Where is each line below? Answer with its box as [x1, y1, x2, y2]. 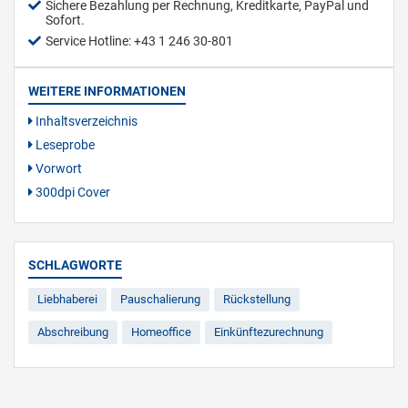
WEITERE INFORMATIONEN [28, 84, 186, 98]
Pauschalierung [120, 292, 200, 306]
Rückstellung [223, 292, 291, 306]
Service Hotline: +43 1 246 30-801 [46, 34, 233, 48]
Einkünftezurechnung [214, 325, 323, 339]
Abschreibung [37, 325, 108, 339]
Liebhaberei [37, 292, 97, 306]
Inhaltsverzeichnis [33, 114, 138, 128]
